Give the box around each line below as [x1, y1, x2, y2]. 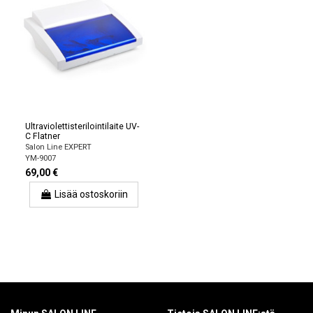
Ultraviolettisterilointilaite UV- [25, 121, 139, 131]
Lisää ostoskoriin [54, 189, 128, 201]
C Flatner [25, 131, 60, 141]
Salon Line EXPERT [25, 143, 92, 152]
